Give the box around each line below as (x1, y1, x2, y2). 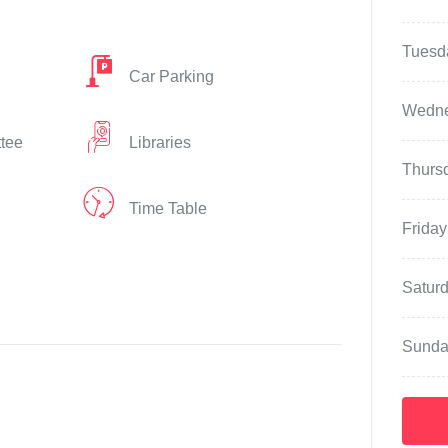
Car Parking (128, 68, 214, 85)
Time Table (128, 200, 207, 217)
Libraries (128, 134, 191, 151)
